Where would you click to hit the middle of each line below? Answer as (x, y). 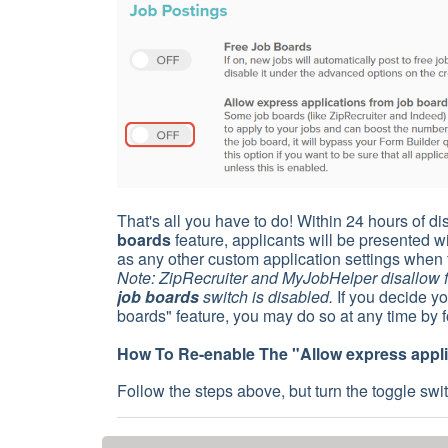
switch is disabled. (266, 296)
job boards (158, 296)
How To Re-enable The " (208, 353)
